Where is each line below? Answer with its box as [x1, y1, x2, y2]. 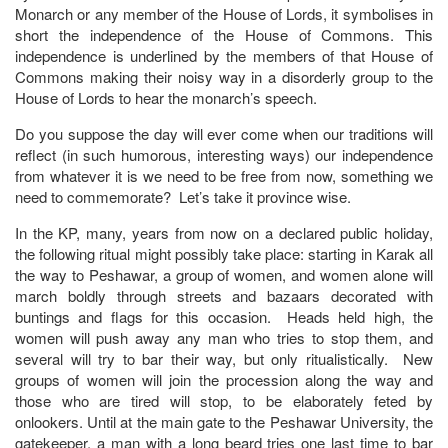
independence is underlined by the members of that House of [15, 44, 433, 66]
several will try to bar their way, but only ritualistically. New [15, 347, 433, 369]
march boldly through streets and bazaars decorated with [15, 284, 433, 306]
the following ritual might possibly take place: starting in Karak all [15, 242, 433, 264]
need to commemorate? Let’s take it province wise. [15, 185, 351, 207]
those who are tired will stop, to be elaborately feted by [15, 389, 433, 411]
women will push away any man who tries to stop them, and [15, 326, 433, 348]
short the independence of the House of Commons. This [15, 23, 433, 45]
